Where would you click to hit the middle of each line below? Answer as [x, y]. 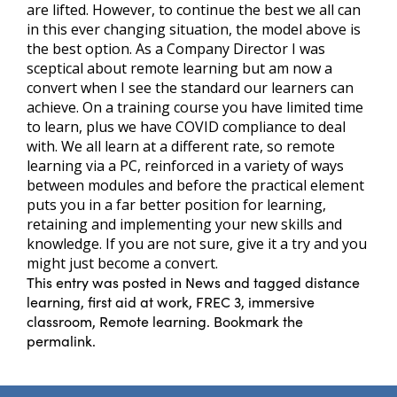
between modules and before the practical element [195, 186]
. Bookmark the [255, 322]
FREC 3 [218, 302]
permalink [59, 341]
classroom [59, 322]
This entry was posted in [106, 283]
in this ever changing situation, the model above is [194, 30]
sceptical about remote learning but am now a [179, 69]
